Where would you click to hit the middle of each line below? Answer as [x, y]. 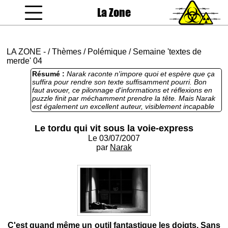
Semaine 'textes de [167, 52]
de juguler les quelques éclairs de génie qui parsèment [120, 115]
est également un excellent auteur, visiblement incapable [123, 106]
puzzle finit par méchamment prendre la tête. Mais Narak [124, 98]
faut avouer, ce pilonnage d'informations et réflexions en [122, 90]
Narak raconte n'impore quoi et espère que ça [141, 74]
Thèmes [67, 52]
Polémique [107, 52]
